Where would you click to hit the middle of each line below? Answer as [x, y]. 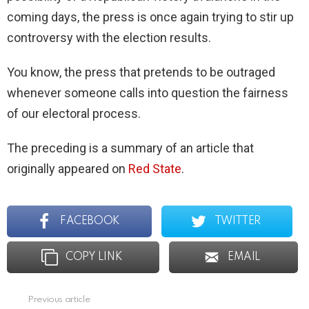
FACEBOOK [90, 222]
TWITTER [237, 222]
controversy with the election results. [109, 38]
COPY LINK [94, 258]
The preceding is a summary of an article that [130, 148]
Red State [155, 169]
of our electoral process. [74, 114]
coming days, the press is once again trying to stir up [150, 17]
